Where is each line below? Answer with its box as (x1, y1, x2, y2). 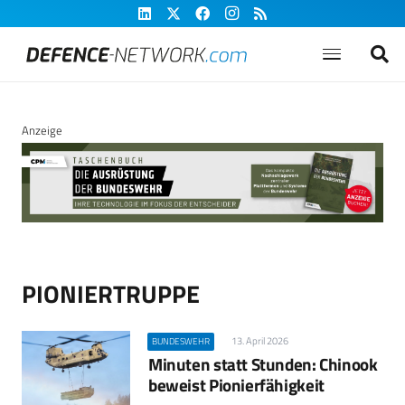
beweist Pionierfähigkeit (148, 372, 325, 399)
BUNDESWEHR (152, 334, 211, 349)
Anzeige (22, 121, 62, 139)
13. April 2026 (231, 334, 288, 349)
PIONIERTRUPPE (22, 275, 200, 313)
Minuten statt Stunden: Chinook (148, 351, 378, 378)
